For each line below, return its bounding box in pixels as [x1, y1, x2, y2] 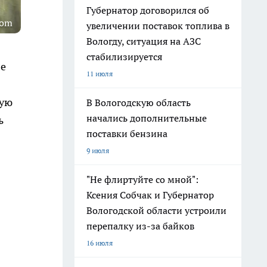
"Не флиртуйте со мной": [86, 173, 198, 185]
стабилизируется [86, 51, 162, 63]
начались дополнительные [86, 112, 207, 124]
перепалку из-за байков [86, 220, 194, 232]
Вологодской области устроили [86, 204, 226, 216]
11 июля [86, 69, 113, 78]
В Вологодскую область [86, 97, 191, 108]
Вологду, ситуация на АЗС [86, 35, 201, 47]
